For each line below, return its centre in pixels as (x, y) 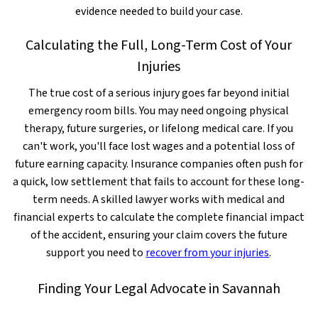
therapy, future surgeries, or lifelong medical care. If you (159, 128)
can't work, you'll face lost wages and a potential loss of (159, 146)
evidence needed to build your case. (159, 11)
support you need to (96, 253)
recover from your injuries (208, 253)
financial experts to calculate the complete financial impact (159, 217)
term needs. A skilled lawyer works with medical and (159, 199)
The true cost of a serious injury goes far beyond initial (159, 93)
